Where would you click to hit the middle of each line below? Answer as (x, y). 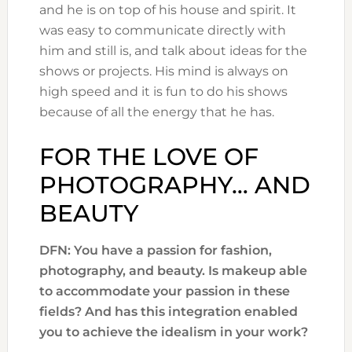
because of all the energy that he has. (156, 112)
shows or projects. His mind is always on (163, 71)
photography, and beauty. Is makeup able (173, 271)
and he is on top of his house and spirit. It (167, 10)
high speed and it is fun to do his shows (163, 92)
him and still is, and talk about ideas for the (173, 51)
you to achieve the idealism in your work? (173, 332)
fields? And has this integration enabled (168, 312)
